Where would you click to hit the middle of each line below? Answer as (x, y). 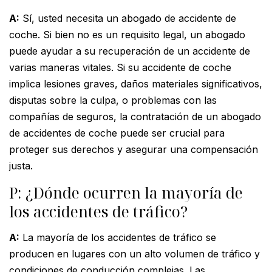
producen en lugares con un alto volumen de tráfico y (134, 253)
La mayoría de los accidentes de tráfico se (118, 237)
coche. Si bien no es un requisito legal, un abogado (127, 34)
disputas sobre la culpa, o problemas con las (113, 100)
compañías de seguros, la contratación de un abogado (135, 116)
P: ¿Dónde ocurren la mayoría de (126, 192)
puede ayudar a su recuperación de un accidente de (130, 51)
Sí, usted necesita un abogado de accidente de (128, 18)
